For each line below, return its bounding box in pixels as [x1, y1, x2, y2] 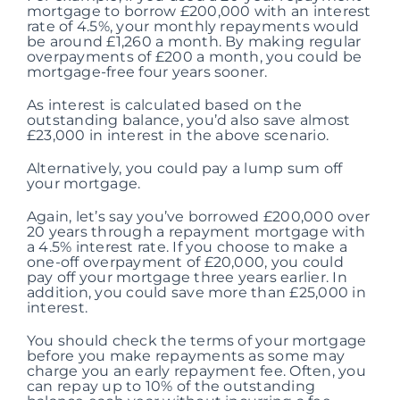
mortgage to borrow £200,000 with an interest [26, 3, 371, 21]
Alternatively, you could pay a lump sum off [26, 160, 343, 178]
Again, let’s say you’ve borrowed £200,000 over [26, 208, 371, 226]
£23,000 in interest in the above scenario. [26, 127, 329, 145]
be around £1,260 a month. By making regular [26, 33, 362, 51]
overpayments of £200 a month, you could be [26, 48, 362, 66]
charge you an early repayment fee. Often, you [26, 362, 366, 380]
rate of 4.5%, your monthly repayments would [26, 18, 360, 36]
